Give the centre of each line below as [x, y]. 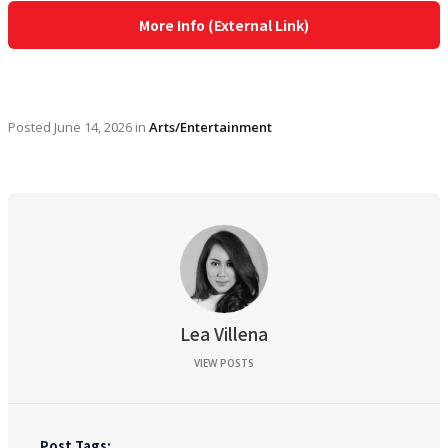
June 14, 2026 [93, 127]
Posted [31, 127]
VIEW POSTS [224, 363]
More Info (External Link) [224, 25]
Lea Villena [224, 333]
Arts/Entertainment [210, 127]
